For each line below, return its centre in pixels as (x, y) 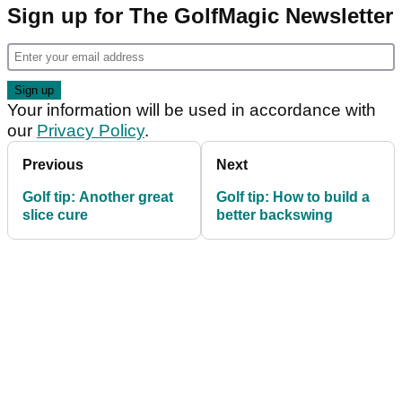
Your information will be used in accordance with (192, 110)
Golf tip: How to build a (293, 197)
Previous (53, 165)
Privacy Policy (91, 131)
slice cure (55, 215)
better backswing (275, 215)
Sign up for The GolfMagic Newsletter (200, 16)
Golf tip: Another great (98, 197)
